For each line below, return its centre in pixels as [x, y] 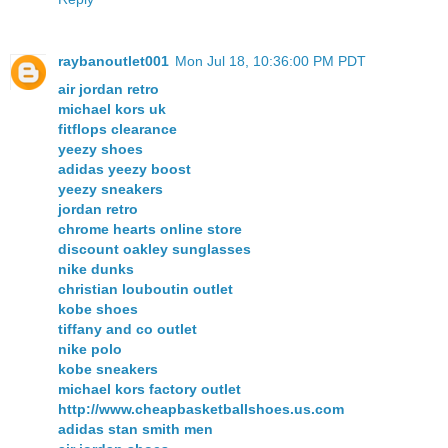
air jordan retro [108, 89]
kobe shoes [98, 309]
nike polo [90, 349]
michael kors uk [112, 109]
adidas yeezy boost [124, 169]
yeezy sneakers [110, 189]
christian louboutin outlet [145, 289]
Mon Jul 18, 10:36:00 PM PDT [270, 61]
